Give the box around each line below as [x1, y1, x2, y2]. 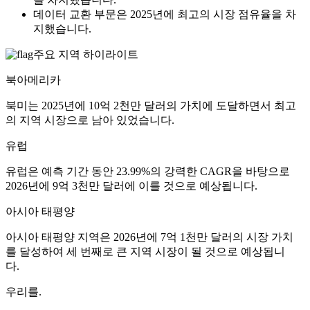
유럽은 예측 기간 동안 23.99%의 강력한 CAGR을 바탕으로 [6, 165, 290, 178]
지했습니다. [33, 23, 91, 35]
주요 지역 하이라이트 [33, 48, 138, 61]
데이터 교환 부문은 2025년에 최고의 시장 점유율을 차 [33, 8, 296, 21]
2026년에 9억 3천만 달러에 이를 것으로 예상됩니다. [6, 180, 257, 192]
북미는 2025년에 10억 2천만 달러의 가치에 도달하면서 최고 [6, 100, 296, 112]
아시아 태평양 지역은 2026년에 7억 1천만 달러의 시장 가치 [6, 231, 293, 244]
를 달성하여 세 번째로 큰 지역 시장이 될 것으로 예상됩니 [6, 246, 285, 258]
